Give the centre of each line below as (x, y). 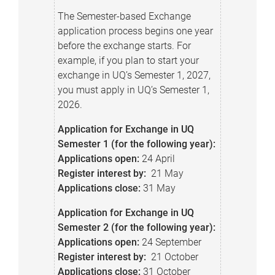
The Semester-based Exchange (124, 16)
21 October (172, 257)
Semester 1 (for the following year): (136, 144)
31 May (158, 188)
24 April (157, 158)
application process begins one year (135, 31)
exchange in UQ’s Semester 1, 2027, (134, 75)
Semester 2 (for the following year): (136, 227)
